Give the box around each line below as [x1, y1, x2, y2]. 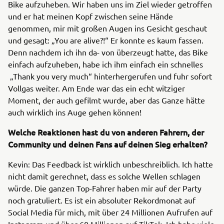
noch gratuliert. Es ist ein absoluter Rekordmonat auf [8, 194, 195, 205]
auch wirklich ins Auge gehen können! [8, 106, 141, 117]
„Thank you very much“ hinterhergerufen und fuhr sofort [8, 70, 212, 81]
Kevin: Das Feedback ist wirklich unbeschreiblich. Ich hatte [8, 158, 213, 169]
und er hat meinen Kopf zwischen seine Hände [8, 10, 173, 21]
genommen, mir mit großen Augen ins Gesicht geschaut [8, 22, 207, 33]
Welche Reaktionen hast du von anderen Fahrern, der [8, 126, 204, 137]
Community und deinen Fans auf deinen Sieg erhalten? [8, 138, 207, 149]
